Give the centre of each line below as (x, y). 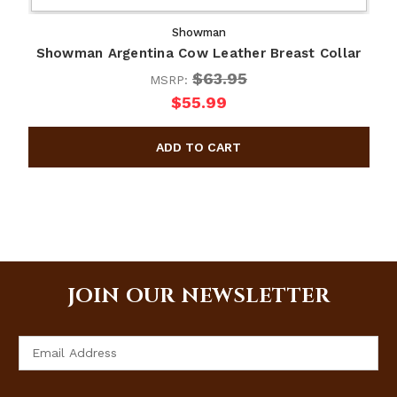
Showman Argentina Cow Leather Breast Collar (198, 53)
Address (43, 363)
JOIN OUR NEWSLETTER (198, 296)
